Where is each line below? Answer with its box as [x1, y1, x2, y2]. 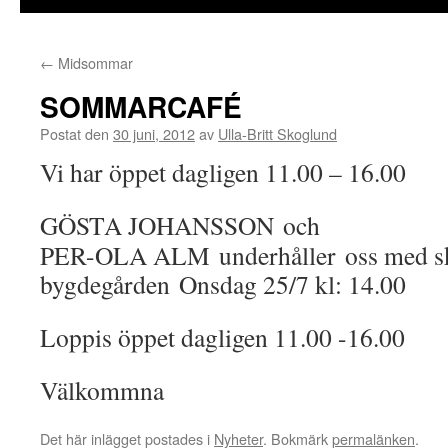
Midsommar [54, 52, 133, 73]
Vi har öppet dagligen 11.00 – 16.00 [40, 155, 406, 189]
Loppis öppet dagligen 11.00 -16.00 [40, 320, 405, 354]
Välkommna [40, 373, 164, 407]
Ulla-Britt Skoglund [218, 123, 337, 144]
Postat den [40, 123, 109, 144]
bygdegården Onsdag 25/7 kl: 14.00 [40, 267, 406, 301]
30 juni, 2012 [113, 123, 195, 144]
